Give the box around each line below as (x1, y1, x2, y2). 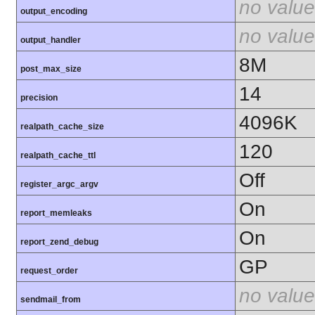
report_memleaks (20, 208, 92, 219)
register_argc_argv (20, 179, 98, 190)
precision (20, 93, 58, 103)
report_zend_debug (20, 237, 98, 247)
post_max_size (20, 64, 82, 75)
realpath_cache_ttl (20, 150, 96, 161)
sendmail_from (20, 295, 81, 305)
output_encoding (20, 6, 87, 17)
